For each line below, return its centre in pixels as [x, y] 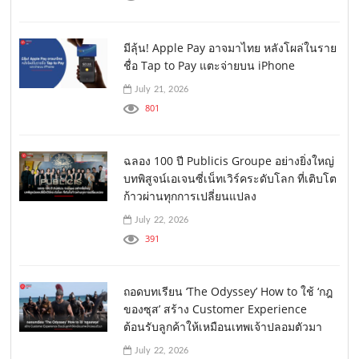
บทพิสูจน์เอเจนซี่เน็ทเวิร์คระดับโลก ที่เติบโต [230, 179]
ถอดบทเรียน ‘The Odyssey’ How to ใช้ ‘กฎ [228, 292]
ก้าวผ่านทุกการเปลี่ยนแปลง [190, 196]
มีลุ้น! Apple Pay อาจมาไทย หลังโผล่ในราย [230, 48]
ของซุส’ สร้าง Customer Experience [216, 309]
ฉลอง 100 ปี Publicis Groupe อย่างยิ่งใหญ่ [229, 161]
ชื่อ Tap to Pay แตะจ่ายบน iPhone [210, 66]
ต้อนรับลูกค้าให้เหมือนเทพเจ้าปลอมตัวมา [223, 327]
